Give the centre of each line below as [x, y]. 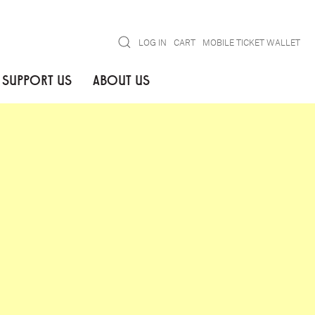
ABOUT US [121, 79]
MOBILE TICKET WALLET [251, 42]
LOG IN [153, 42]
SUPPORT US [37, 79]
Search [130, 41]
